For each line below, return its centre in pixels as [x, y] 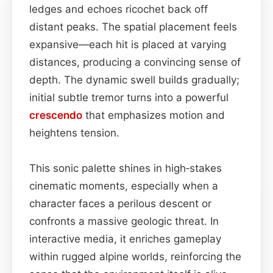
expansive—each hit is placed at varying [128, 44]
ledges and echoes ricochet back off [119, 9]
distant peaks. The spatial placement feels [133, 27]
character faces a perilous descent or [120, 203]
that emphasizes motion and [154, 115]
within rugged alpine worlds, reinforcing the [135, 256]
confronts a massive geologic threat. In [124, 221]
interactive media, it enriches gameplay [125, 239]
